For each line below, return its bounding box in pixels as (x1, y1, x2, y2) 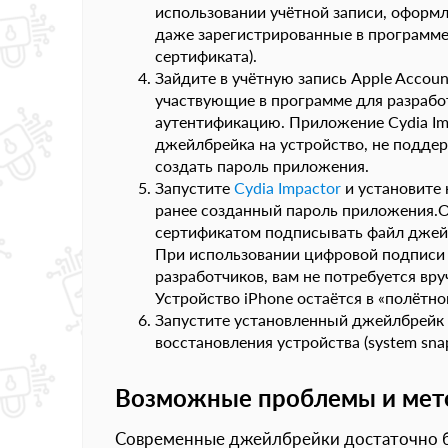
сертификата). (155, 46, 257, 65)
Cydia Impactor (234, 178, 341, 197)
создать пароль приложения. (155, 156, 369, 175)
